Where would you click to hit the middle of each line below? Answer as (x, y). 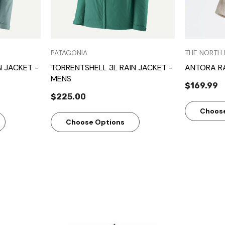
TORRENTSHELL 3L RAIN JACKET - (112, 67)
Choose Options (95, 122)
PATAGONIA (69, 52)
